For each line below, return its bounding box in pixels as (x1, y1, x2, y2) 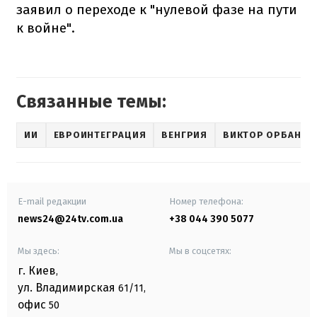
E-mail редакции (18, 195, 86, 207)
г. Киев (18, 263, 56, 277)
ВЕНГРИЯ (161, 129, 207, 141)
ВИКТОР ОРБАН (222, 129, 301, 141)
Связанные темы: (16, 91, 166, 113)
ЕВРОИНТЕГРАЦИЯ (53, 129, 146, 141)
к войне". (16, 19, 75, 36)
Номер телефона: (169, 195, 243, 207)
